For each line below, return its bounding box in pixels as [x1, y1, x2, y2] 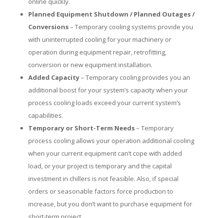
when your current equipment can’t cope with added [28, 148, 182, 158]
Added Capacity [28, 73, 79, 82]
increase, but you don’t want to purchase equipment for [28, 199, 192, 208]
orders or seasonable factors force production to [28, 186, 173, 196]
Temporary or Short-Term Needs [28, 123, 135, 132]
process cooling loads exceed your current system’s [28, 98, 181, 107]
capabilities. [28, 110, 63, 120]
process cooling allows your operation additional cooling [28, 136, 194, 145]
